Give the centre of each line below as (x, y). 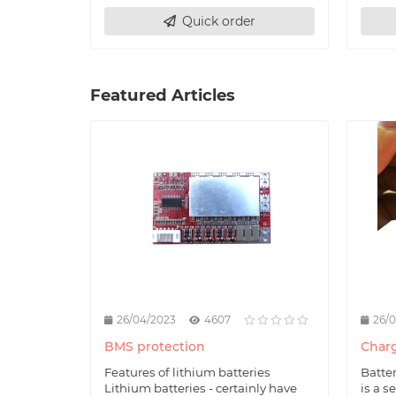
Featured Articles (163, 95)
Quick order (219, 21)
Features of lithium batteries (187, 372)
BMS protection (155, 346)
